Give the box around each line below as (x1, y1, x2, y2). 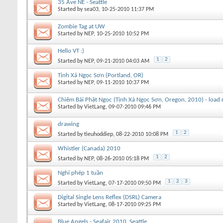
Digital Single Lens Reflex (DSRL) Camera (58, 194, 161, 201)
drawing (58, 120, 79, 127)
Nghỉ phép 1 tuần (58, 169, 103, 176)
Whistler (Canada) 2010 (58, 145, 120, 152)
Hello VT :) (58, 47, 84, 54)
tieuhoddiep (84, 131, 113, 137)
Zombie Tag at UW (58, 23, 105, 30)
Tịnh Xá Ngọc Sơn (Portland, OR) (58, 72, 143, 79)
